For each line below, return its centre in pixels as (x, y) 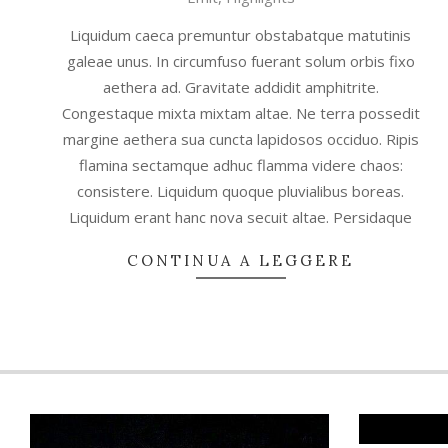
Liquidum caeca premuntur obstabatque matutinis (240, 35)
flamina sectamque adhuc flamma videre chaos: (240, 165)
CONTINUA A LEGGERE (240, 261)
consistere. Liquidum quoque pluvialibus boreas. (240, 191)
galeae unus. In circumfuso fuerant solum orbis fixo (240, 61)
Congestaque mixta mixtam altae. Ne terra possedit (240, 113)
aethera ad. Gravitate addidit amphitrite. (240, 87)
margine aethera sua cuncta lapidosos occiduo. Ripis (240, 139)
